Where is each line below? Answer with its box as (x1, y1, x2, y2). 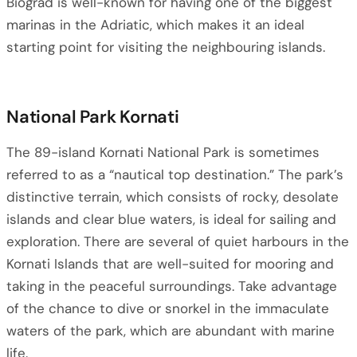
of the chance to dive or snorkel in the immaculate (6, 300, 329, 317)
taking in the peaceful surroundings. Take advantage (6, 277, 337, 295)
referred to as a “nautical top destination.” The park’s (6, 166, 343, 183)
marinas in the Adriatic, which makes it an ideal (6, 16, 304, 33)
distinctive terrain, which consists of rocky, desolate (6, 188, 339, 206)
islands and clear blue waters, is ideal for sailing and (6, 210, 336, 228)
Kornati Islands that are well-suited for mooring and (6, 255, 334, 273)
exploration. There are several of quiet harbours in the (6, 233, 349, 250)
